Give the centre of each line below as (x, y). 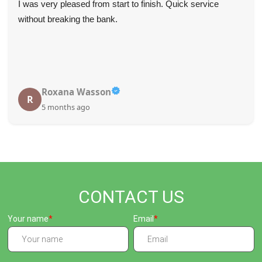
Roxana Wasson (76, 92)
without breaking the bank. (68, 19)
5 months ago (66, 107)
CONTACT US (131, 197)
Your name (28, 219)
